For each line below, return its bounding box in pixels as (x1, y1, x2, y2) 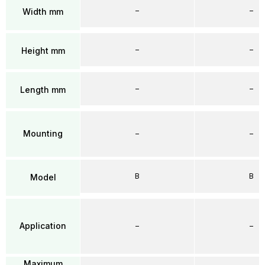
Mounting (23, 128, 63, 138)
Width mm (22, 7, 63, 17)
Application (20, 221, 66, 231)
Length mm (20, 85, 66, 95)
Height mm (21, 46, 65, 56)
